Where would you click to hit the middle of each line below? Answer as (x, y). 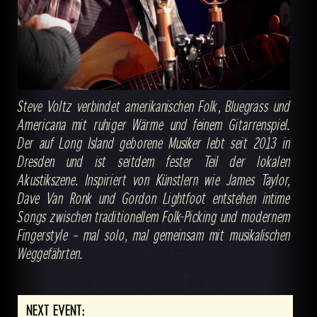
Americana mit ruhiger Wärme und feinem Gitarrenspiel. (154, 124)
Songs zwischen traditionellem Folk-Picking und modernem (154, 216)
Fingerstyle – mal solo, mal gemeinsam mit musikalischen (154, 235)
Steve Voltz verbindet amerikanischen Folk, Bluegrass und (154, 106)
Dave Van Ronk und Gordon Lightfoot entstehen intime (154, 198)
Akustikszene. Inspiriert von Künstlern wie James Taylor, (154, 179)
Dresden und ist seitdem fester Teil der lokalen (154, 161)
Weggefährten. (50, 253)
